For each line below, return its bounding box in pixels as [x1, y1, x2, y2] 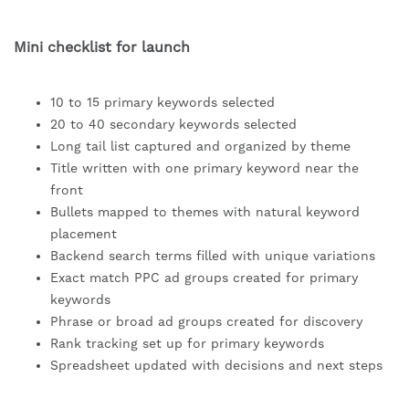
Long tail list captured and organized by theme [50, 139, 351, 154]
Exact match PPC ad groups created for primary [50, 270, 358, 286]
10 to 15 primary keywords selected [50, 95, 275, 110]
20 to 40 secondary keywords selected [50, 117, 297, 132]
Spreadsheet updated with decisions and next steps [50, 358, 383, 373]
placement [50, 226, 117, 242]
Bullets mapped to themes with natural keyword [50, 204, 360, 220]
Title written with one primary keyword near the [50, 161, 359, 176]
